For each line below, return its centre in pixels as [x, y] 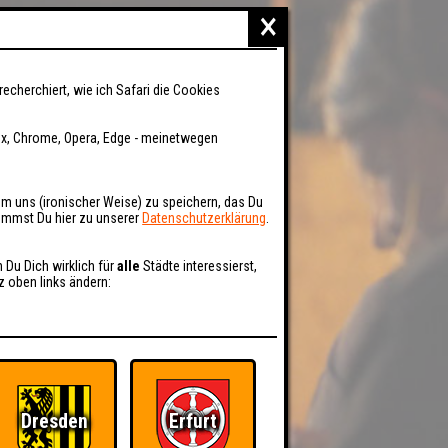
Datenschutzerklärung [204, 218]
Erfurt [193, 422]
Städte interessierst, [199, 266]
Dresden [54, 422]
